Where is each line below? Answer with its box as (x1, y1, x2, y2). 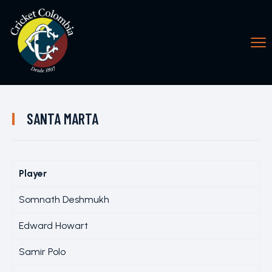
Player (19, 168, 47, 179)
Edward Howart (19, 220, 88, 231)
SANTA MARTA (27, 110, 98, 127)
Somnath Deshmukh (19, 194, 109, 205)
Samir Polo (19, 246, 66, 257)
